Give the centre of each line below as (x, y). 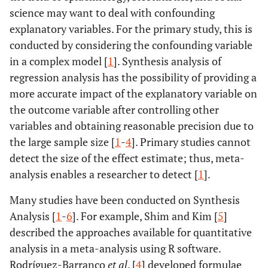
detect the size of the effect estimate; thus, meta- (127, 158)
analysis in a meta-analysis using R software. (115, 248)
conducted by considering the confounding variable (131, 45)
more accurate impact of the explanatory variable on (133, 93)
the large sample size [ (62, 142)
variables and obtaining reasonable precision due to (132, 126)
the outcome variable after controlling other (114, 109)
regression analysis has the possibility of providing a (133, 77)
